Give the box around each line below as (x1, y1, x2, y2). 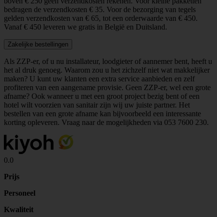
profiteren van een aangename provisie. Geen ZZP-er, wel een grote (4, 83, 211, 92)
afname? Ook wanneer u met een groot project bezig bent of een (4, 92, 200, 100)
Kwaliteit (4, 205, 33, 214)
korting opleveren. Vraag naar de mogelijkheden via (4, 118, 164, 126)
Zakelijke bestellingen (8, 40, 68, 48)
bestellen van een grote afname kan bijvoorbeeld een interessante (4, 109, 201, 118)
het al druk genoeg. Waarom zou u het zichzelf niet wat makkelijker (4, 65, 210, 74)
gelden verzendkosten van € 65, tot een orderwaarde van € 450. (4, 14, 198, 22)
